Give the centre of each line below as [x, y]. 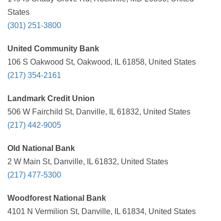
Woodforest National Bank [57, 198]
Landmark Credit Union [51, 98]
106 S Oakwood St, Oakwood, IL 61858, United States [102, 62]
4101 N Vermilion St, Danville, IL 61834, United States [102, 211]
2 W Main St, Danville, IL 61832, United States [88, 162]
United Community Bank [53, 49]
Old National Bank [41, 148]
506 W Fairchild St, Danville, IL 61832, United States [99, 112]
